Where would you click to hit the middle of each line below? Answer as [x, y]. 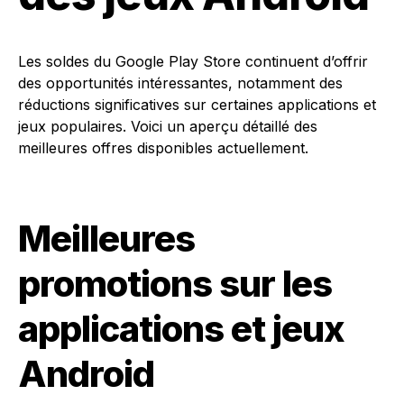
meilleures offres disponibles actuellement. [163, 148]
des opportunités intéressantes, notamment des [180, 83]
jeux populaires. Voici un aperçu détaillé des [168, 126]
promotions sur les [175, 284]
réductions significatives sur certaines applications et [197, 105]
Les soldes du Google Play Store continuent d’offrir [193, 61]
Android [86, 374]
